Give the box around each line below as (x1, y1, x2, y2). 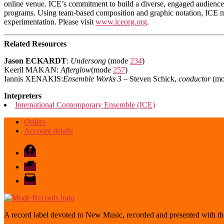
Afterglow (60, 65, 91, 74)
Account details (24, 126, 73, 135)
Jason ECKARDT (4, 56, 66, 65)
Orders (24, 117, 45, 126)
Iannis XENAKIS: (4, 74, 63, 83)
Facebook (23, 142, 54, 151)
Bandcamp (23, 156, 57, 165)
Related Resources (4, 39, 66, 48)
